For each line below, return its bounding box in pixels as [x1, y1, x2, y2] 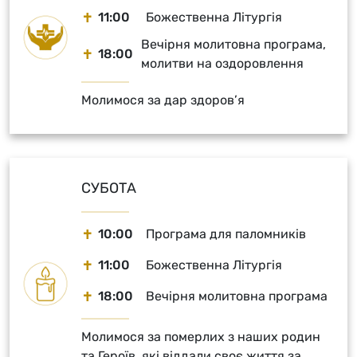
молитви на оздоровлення [141, 56, 304, 71]
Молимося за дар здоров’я [81, 92, 245, 108]
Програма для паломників [146, 226, 306, 241]
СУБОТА [81, 179, 136, 197]
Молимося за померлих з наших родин [81, 329, 320, 344]
